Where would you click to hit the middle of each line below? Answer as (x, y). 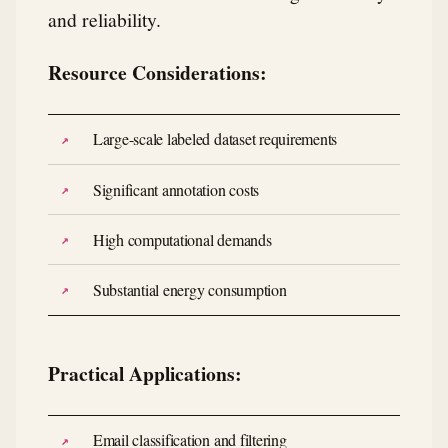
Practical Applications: (145, 373)
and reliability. (104, 18)
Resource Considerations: (157, 72)
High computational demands (182, 239)
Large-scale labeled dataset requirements (215, 139)
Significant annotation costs (176, 189)
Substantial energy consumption (189, 290)
